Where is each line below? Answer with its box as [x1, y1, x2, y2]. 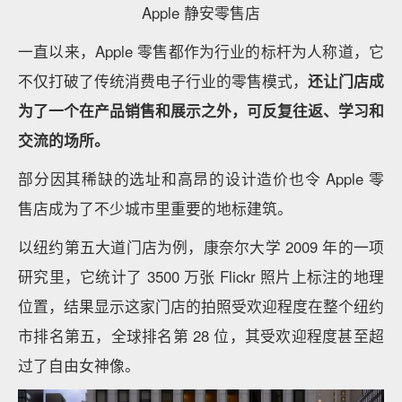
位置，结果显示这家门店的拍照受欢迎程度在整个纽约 [18, 294, 384, 317]
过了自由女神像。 [18, 354, 140, 376]
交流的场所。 [18, 128, 109, 151]
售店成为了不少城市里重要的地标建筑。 [18, 197, 293, 219]
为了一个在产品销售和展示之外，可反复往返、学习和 [18, 99, 384, 121]
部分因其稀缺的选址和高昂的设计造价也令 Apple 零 [18, 167, 384, 189]
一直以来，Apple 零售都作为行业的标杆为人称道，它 [18, 39, 384, 62]
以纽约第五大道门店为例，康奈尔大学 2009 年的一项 [18, 235, 384, 258]
